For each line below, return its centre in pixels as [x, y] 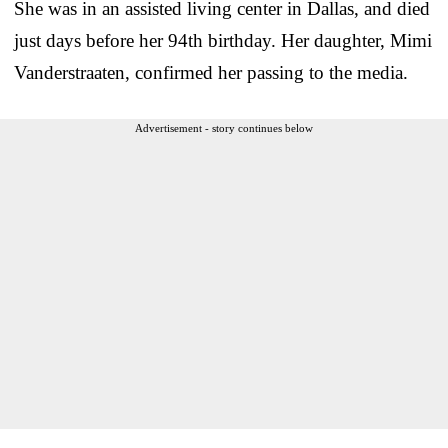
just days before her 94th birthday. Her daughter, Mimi [223, 40]
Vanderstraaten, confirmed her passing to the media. [211, 72]
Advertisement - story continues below [224, 127]
